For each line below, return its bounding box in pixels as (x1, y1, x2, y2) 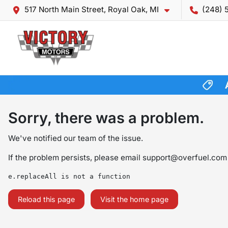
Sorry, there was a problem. (8, 108, 204, 127)
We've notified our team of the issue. (8, 133, 143, 143)
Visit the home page (100, 194, 168, 204)
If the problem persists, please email (8, 152, 142, 162)
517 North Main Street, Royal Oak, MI (24, 5, 159, 14)
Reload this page (18, 194, 75, 204)
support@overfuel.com (142, 152, 227, 162)
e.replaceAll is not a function (8, 172, 130, 180)
